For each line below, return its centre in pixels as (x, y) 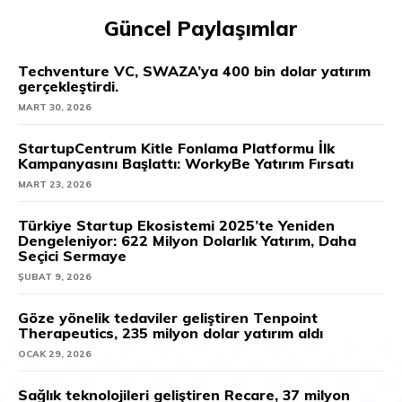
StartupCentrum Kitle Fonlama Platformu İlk (176, 148)
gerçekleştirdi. (68, 86)
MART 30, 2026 (55, 107)
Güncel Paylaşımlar (201, 28)
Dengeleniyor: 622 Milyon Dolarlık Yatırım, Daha (187, 240)
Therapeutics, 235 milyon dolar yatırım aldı (170, 332)
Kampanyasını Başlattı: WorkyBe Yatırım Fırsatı (186, 163)
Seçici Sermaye (72, 255)
